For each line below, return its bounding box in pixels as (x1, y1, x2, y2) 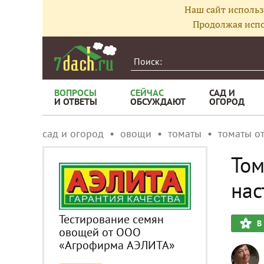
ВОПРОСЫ (54, 87, 97, 98)
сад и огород (42, 127, 104, 140)
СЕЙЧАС (130, 87, 164, 98)
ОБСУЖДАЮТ (130, 95, 186, 107)
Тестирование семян (59, 211, 164, 227)
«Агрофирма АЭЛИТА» (59, 237, 175, 253)
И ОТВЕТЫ (54, 95, 97, 107)
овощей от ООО (59, 224, 141, 240)
